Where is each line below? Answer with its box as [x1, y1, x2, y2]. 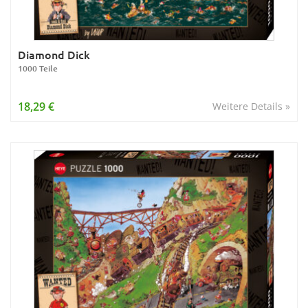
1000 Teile [18, 63, 58, 74]
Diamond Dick [18, 47, 90, 62]
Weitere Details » [212, 100, 290, 113]
